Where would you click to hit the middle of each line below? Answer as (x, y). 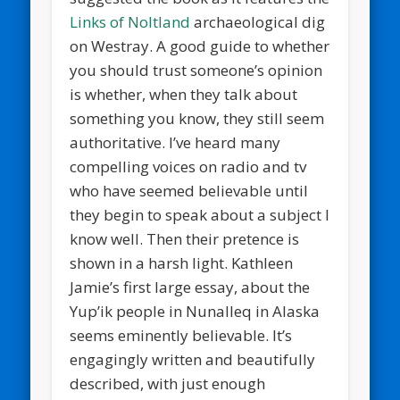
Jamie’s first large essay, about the (190, 287)
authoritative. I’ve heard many (175, 142)
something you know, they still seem (197, 118)
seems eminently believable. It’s (181, 335)
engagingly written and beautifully (193, 359)
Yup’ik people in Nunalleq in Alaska (195, 311)
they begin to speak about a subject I (200, 214)
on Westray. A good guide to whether (200, 46)
